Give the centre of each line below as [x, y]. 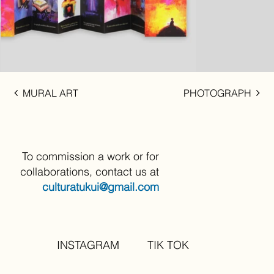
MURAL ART [51, 93]
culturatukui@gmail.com [101, 187]
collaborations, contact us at [90, 171]
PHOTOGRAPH [217, 93]
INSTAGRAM [88, 245]
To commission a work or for [91, 156]
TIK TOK [168, 245]
